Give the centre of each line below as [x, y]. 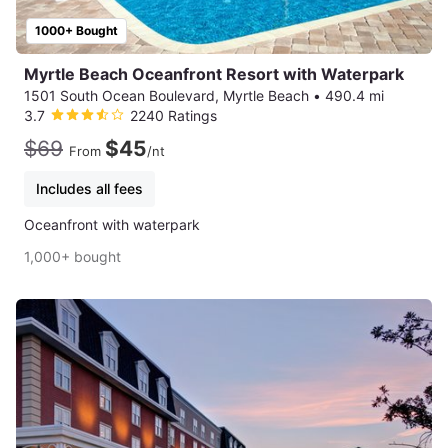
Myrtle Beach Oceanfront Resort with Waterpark [214, 74]
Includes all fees [89, 189]
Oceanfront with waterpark [112, 225]
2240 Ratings [173, 116]
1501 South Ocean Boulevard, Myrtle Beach [166, 96]
